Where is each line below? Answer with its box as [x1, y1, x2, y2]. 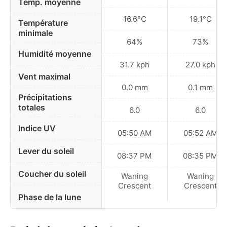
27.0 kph [185, 59, 215, 69]
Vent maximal [18, 71, 70, 82]
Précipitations [18, 92, 72, 102]
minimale [18, 28, 53, 38]
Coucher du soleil [18, 169, 86, 179]
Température [18, 18, 68, 28]
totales [18, 102, 45, 112]
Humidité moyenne [18, 49, 91, 59]
